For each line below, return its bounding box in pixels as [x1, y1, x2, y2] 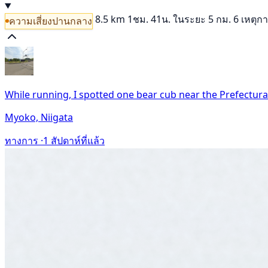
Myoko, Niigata [5, 110, 73, 124]
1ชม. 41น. [127, 13, 170, 26]
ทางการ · [5, 133, 43, 147]
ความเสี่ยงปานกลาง [9, 14, 92, 28]
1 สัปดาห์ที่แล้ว [43, 133, 105, 147]
